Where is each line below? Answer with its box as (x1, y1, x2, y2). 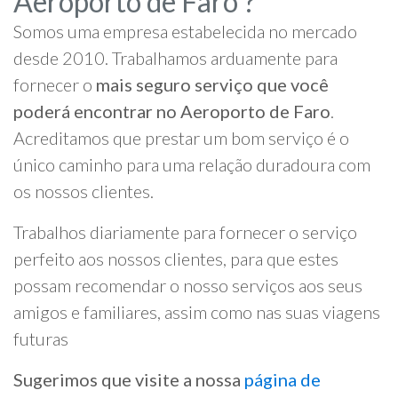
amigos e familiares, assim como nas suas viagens (13, 301, 380, 323)
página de (244, 369, 321, 391)
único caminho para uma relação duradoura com (13, 154, 370, 176)
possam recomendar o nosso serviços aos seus (13, 275, 362, 297)
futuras (13, 328, 68, 350)
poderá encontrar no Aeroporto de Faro (13, 100, 330, 123)
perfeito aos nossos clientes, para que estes (13, 248, 338, 270)
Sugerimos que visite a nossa (13, 369, 244, 391)
